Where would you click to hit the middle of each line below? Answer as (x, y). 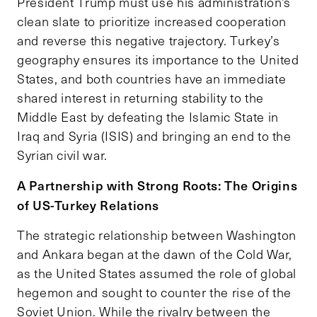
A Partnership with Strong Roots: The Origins (157, 185)
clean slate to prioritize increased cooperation (152, 21)
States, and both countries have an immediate (152, 78)
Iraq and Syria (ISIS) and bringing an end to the (154, 136)
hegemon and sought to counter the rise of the (154, 292)
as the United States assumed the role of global (157, 273)
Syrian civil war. (62, 155)
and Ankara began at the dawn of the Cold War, (155, 254)
